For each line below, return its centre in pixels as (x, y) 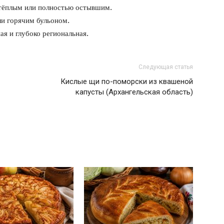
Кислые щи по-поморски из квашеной (127, 81)
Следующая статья (166, 67)
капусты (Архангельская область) (134, 92)
